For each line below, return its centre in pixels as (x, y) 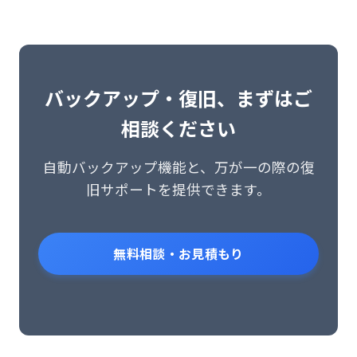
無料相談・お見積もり (178, 253)
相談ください (178, 128)
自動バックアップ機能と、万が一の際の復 (178, 167)
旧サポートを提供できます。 (178, 189)
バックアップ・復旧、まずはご (178, 98)
